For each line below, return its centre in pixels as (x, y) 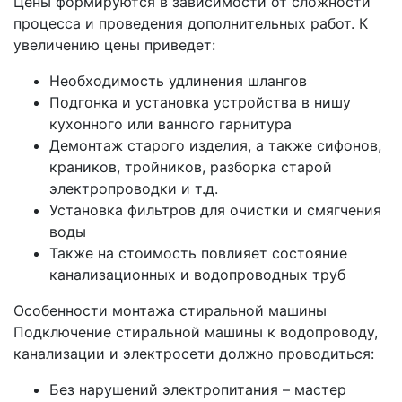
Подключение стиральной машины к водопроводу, (196, 332)
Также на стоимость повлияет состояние (198, 253)
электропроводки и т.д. (134, 188)
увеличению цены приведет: (114, 45)
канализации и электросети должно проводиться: (194, 354)
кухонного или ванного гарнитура (170, 124)
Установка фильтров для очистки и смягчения (215, 210)
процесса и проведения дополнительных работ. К (191, 23)
